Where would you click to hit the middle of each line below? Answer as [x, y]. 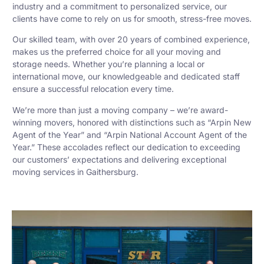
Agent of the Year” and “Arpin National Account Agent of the [130, 134]
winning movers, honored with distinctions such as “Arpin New [132, 122]
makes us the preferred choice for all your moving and [117, 52]
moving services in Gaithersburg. [75, 171]
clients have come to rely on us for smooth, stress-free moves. [132, 18]
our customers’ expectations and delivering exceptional [119, 159]
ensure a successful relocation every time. [93, 89]
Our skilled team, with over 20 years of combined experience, [131, 39]
